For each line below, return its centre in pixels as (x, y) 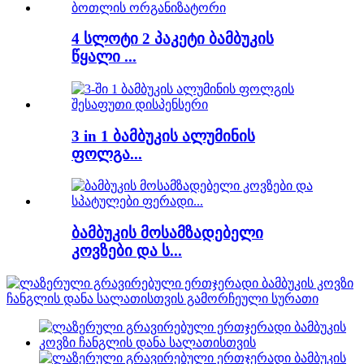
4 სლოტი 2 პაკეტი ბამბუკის (173, 39)
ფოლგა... (107, 154)
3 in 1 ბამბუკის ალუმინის (163, 136)
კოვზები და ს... (127, 251)
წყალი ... (104, 57)
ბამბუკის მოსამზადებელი (167, 233)
